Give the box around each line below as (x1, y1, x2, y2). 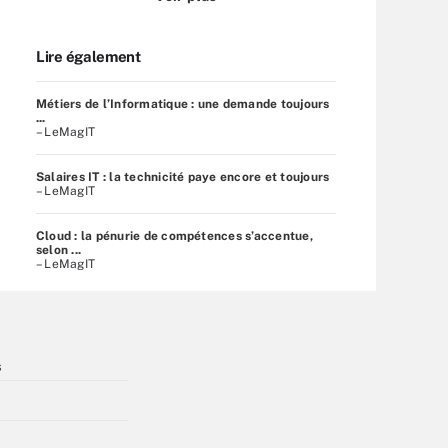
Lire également (36, 47, 141, 65)
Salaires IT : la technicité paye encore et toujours (36, 169, 330, 184)
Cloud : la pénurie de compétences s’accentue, (36, 228, 313, 243)
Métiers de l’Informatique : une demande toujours (36, 96, 330, 111)
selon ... (36, 242, 82, 257)
